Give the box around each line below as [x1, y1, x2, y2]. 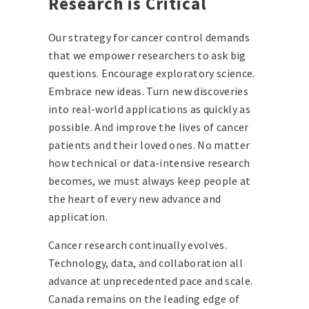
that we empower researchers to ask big [48, 48, 246, 63]
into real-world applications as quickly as [48, 102, 250, 117]
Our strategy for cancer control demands [48, 30, 250, 45]
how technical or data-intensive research [48, 156, 250, 170]
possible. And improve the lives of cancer [48, 120, 249, 134]
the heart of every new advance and [48, 192, 221, 206]
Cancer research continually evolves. [48, 238, 227, 252]
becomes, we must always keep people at [48, 174, 251, 188]
